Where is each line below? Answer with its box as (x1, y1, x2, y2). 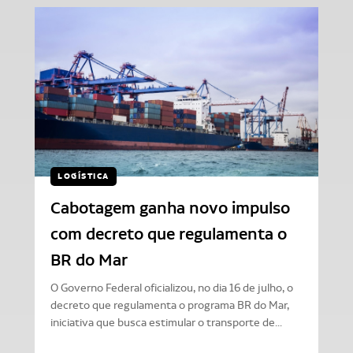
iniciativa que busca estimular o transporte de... (50, 315, 282, 329)
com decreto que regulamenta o (50, 223, 287, 244)
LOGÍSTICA (58, 170, 110, 181)
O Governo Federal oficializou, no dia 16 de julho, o (50, 281, 293, 295)
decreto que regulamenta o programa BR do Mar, (50, 298, 289, 312)
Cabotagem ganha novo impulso (50, 197, 290, 218)
